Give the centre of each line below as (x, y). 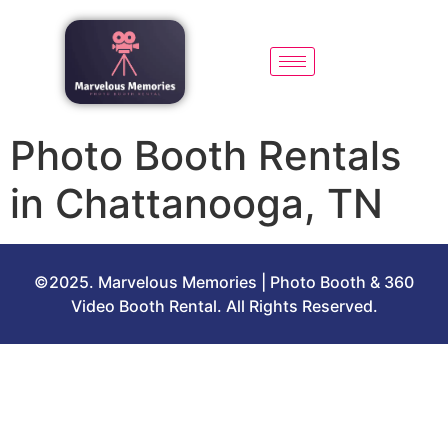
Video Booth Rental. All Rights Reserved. (224, 305)
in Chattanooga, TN (196, 203)
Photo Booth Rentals (205, 155)
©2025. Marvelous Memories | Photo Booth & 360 (224, 281)
